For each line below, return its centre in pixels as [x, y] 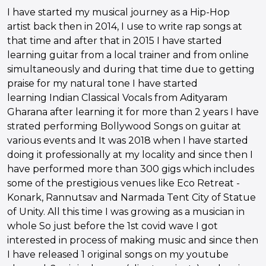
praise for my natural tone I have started [102, 83]
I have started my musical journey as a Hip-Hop [118, 12]
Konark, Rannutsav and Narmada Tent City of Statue [132, 197]
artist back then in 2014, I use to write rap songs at [125, 26]
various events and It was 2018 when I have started [128, 140]
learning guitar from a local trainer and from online [128, 55]
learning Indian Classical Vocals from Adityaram [117, 97]
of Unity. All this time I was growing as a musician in [126, 211]
